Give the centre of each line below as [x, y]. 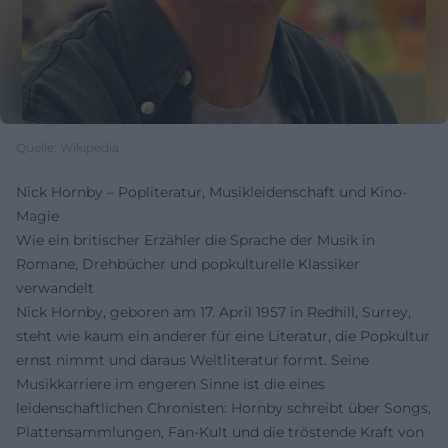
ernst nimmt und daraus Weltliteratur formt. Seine [192, 359]
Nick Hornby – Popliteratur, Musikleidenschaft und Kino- [211, 191]
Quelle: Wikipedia [67, 147]
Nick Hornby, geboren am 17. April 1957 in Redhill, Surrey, [213, 311]
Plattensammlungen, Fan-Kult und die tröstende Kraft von [220, 431]
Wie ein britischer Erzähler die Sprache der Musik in [195, 239]
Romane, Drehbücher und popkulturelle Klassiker [188, 263]
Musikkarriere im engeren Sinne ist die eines [170, 383]
